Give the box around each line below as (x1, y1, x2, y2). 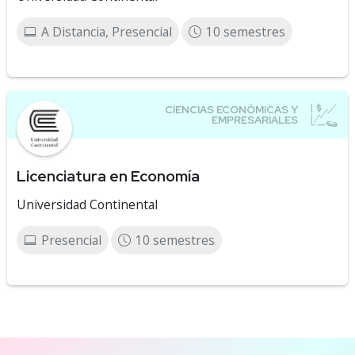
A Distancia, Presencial (41, 23, 172, 40)
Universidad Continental (17, 196, 158, 213)
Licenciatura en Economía (17, 166, 200, 186)
